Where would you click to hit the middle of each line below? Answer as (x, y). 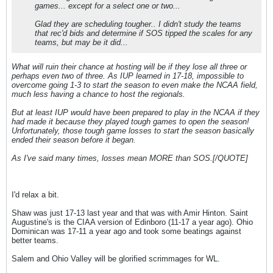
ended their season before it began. (74, 140)
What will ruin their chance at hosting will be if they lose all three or (129, 67)
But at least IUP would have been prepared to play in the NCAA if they (136, 112)
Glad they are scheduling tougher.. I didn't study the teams (138, 24)
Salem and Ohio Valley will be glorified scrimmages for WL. (116, 259)
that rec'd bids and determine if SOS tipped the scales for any (144, 33)
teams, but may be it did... (81, 42)
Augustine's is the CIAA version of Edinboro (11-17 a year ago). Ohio (132, 222)
